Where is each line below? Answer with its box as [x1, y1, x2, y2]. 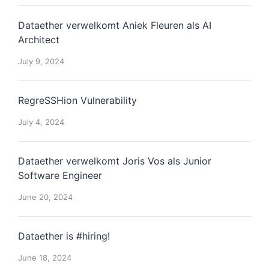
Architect [18, 34, 59, 46]
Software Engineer [18, 169, 102, 181]
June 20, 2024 [18, 192, 73, 202]
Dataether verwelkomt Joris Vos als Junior [18, 155, 211, 167]
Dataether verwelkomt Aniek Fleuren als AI [18, 19, 211, 31]
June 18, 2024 [18, 253, 71, 262]
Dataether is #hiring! [18, 230, 110, 242]
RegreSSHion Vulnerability [18, 94, 137, 106]
